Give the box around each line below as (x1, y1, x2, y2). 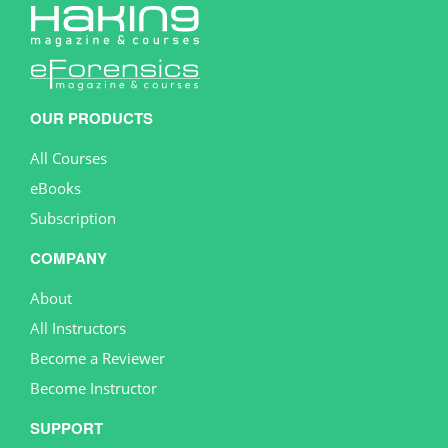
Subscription (30, 207, 116, 228)
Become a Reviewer (30, 347, 165, 368)
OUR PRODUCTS (30, 106, 153, 129)
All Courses (30, 147, 107, 168)
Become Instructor (30, 377, 157, 398)
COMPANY (30, 246, 107, 269)
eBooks (30, 177, 81, 198)
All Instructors (30, 317, 126, 338)
